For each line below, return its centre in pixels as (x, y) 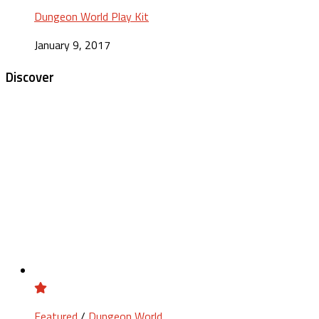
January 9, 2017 (72, 45)
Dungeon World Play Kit (91, 17)
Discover (30, 77)
